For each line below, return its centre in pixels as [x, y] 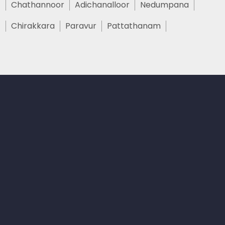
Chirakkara [33, 26]
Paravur [81, 26]
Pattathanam [134, 26]
